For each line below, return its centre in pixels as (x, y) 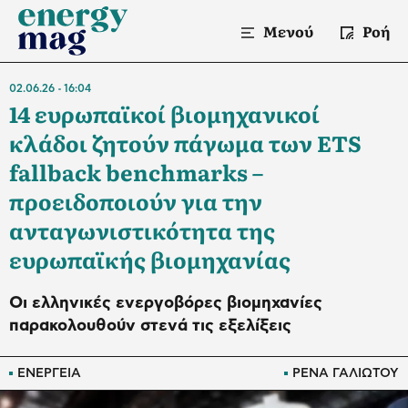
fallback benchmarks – (136, 172)
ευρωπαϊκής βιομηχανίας (150, 259)
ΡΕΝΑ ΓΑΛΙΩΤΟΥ (346, 373)
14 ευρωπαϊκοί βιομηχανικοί (164, 113)
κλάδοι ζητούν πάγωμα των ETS (185, 143)
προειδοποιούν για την (136, 201)
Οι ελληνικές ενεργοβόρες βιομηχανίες (166, 303)
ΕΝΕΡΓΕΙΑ (49, 373)
